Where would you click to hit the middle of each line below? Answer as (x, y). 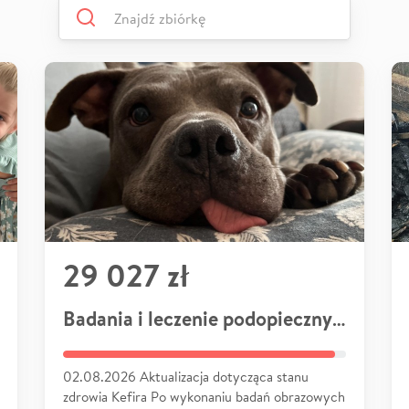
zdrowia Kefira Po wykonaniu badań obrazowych (204, 396)
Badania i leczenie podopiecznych (339, 318)
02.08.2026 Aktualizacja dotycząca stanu (186, 376)
